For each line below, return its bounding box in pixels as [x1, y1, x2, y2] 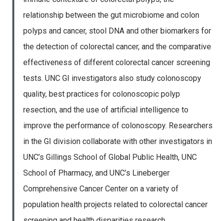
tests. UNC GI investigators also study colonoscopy [23, 74, 201, 83]
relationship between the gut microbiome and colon [23, 10, 199, 20]
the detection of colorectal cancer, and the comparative [23, 42, 211, 52]
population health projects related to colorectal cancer [23, 200, 208, 210]
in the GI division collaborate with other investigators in [23, 137, 212, 147]
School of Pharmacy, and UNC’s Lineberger [23, 168, 170, 178]
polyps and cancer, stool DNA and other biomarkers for [23, 26, 211, 36]
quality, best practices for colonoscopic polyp [23, 89, 180, 99]
